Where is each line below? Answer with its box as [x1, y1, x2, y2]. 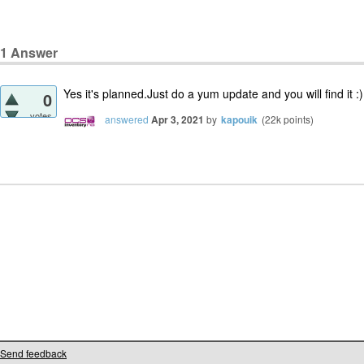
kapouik [221, 112, 258, 128]
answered [105, 112, 149, 127]
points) [281, 112, 314, 127]
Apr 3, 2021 [151, 112, 204, 128]
